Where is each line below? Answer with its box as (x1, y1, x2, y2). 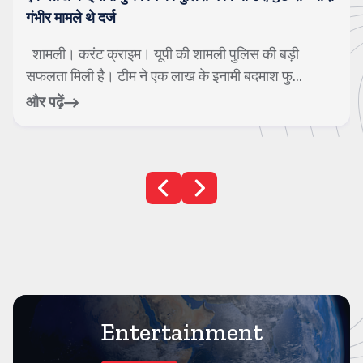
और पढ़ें (26, 93, 64, 111)
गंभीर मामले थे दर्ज (26, 9, 116, 27)
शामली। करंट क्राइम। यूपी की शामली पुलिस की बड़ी (26, 45, 299, 63)
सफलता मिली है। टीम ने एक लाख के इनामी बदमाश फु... (26, 67, 302, 85)
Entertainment (100, 318, 263, 347)
